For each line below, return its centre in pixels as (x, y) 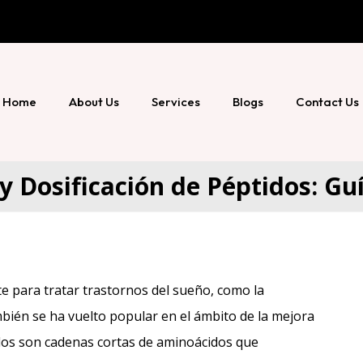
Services (175, 101)
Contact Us (327, 101)
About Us (94, 101)
